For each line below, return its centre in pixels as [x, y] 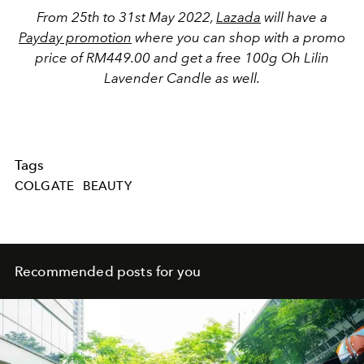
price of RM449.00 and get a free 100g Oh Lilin [182, 58]
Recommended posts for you [108, 271]
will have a [294, 17]
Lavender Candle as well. [182, 78]
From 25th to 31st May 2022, [126, 17]
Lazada [238, 17]
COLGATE [45, 186]
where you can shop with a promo [238, 38]
